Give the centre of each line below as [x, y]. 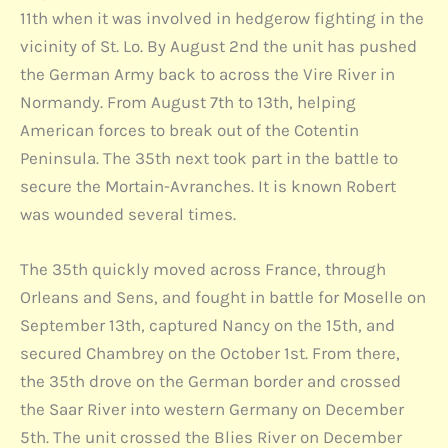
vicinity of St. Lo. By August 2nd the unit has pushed [218, 46]
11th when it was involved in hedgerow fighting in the [222, 18]
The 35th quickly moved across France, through [203, 269]
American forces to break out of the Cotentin [189, 130]
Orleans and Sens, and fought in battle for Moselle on [223, 297]
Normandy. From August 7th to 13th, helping [188, 102]
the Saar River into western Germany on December [212, 409]
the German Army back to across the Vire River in [207, 74]
